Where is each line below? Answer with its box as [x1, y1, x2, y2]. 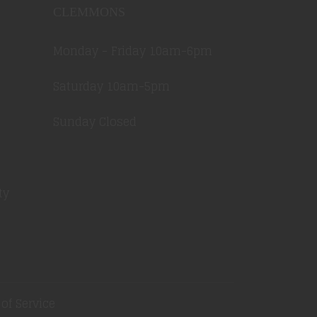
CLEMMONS [53, 5, 125, 19]
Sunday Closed [53, 112, 137, 132]
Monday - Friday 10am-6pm [53, 41, 212, 61]
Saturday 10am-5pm [53, 76, 170, 96]
